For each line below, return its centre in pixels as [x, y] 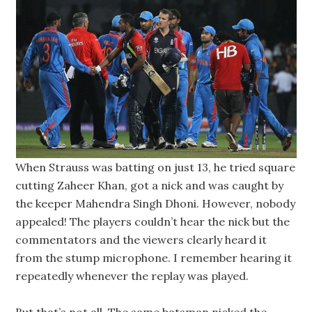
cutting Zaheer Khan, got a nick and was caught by [150, 185]
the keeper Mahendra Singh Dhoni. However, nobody [156, 203]
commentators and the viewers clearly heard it [141, 240]
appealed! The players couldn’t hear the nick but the [153, 221]
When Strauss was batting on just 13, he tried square [156, 167]
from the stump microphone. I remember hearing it [154, 258]
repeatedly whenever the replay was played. [132, 276]
